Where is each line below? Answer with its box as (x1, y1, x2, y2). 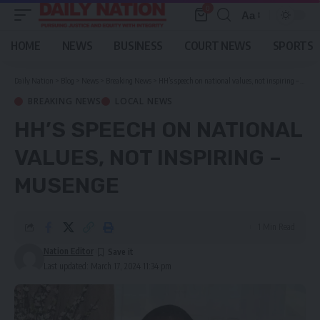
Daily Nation (14, 76, 54, 85)
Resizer (241, 34, 278, 47)
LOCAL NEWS (114, 95, 174, 107)
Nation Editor (43, 246, 94, 256)
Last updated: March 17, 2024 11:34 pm (43, 261, 171, 271)
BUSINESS (114, 39, 163, 53)
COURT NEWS (184, 39, 251, 53)
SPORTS (272, 39, 314, 53)
